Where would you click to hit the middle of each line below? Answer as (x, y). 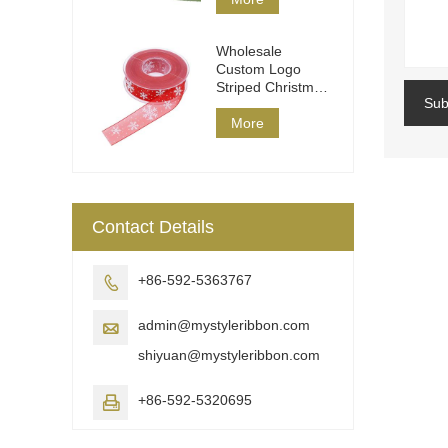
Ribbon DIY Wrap (271, 104)
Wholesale (249, 50)
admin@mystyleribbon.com (224, 324)
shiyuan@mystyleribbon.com (229, 354)
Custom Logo (258, 68)
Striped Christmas (272, 86)
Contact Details (153, 226)
